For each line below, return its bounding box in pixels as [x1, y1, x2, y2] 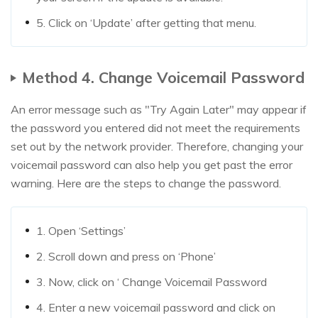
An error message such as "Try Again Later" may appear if [11, 102, 307, 117]
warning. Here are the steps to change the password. [11, 176, 281, 191]
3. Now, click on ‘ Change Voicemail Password [36, 275, 267, 290]
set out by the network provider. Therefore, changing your [11, 139, 303, 154]
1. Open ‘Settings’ [36, 224, 126, 238]
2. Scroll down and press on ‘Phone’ [36, 249, 216, 264]
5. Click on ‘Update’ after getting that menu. [36, 16, 256, 31]
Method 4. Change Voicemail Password [22, 67, 305, 87]
